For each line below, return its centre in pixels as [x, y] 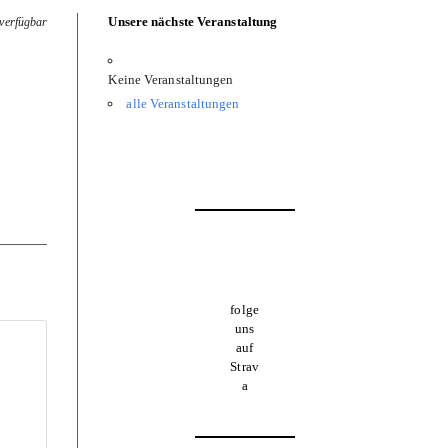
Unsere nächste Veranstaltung [193, 22]
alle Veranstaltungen [183, 104]
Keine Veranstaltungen [171, 80]
